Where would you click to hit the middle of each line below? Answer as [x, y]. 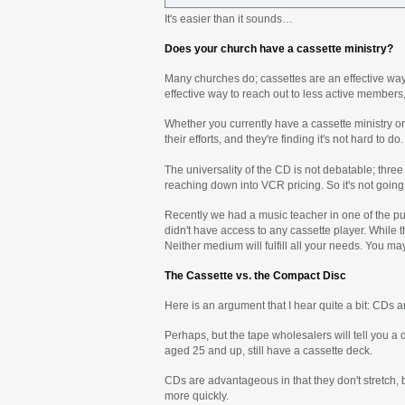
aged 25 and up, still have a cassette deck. [268, 351]
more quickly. [197, 396]
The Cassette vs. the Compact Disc [255, 275]
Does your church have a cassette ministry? [279, 49]
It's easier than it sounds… [229, 19]
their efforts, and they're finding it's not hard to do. [284, 140]
